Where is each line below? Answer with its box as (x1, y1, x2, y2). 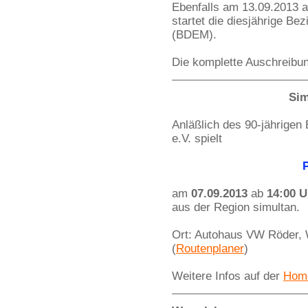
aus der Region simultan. (172, 201, 300, 214)
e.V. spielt (172, 132, 225, 145)
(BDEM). (172, 28, 217, 41)
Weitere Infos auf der (172, 269, 283, 283)
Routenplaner (176, 242, 244, 255)
